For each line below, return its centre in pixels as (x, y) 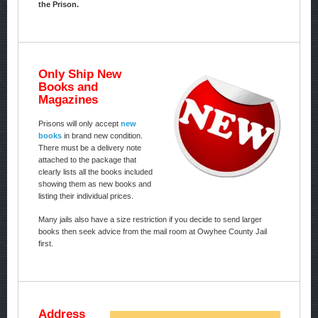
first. (45, 244)
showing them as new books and (94, 183)
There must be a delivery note (89, 147)
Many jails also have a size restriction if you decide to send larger (150, 220)
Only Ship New (79, 74)
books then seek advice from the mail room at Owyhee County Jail (152, 232)
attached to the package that (87, 159)
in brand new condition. (102, 135)
